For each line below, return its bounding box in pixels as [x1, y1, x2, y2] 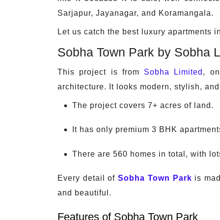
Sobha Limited [144, 68, 203, 77]
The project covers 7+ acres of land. [72, 101, 214, 110]
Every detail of [57, 173, 118, 182]
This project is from [57, 68, 144, 77]
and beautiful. [57, 188, 111, 197]
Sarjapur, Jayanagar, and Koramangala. [57, 9, 214, 18]
